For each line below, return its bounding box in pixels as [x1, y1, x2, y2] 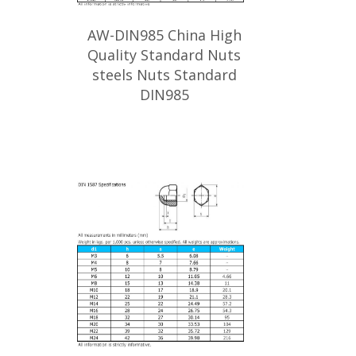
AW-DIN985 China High [87, 25, 242, 44]
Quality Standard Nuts [87, 45, 241, 64]
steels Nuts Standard [91, 65, 237, 84]
